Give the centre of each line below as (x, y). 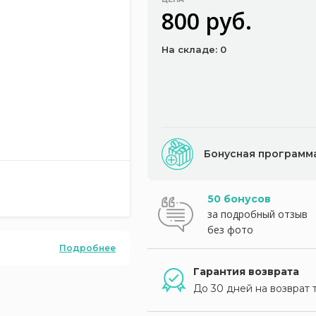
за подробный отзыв (257, 214)
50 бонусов (239, 199)
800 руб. (207, 21)
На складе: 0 (194, 49)
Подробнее (87, 248)
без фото (230, 230)
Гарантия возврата (246, 272)
